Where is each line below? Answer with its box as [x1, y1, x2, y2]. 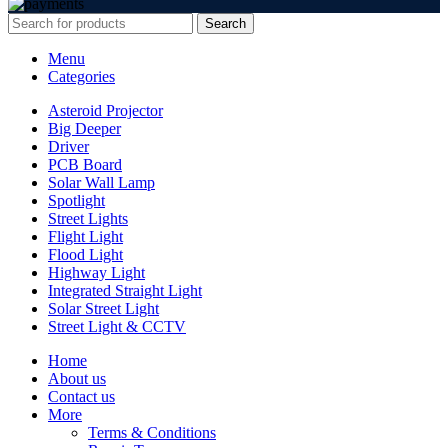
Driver [48, 137, 89, 155]
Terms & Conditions [88, 423, 216, 441]
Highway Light [48, 263, 145, 281]
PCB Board [48, 155, 122, 173]
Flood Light [48, 245, 123, 263]
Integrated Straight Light [48, 281, 202, 299]
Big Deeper [48, 119, 121, 137]
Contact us [48, 387, 115, 405]
